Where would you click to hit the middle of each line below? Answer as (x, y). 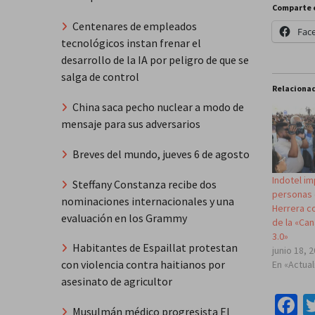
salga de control (100, 77)
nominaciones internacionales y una (148, 201)
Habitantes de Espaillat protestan (155, 248)
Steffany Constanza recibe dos (144, 184)
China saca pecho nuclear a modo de (158, 107)
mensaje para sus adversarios (131, 124)
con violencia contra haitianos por (143, 265)
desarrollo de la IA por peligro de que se (155, 60)
